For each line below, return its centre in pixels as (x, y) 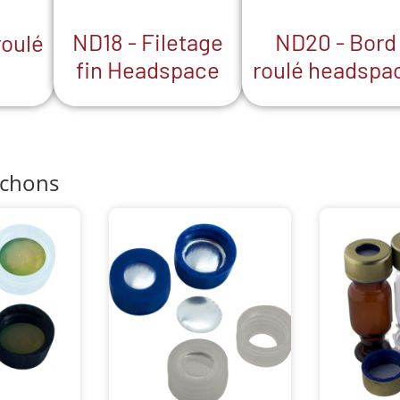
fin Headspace (148, 69)
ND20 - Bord (335, 42)
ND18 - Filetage (148, 42)
